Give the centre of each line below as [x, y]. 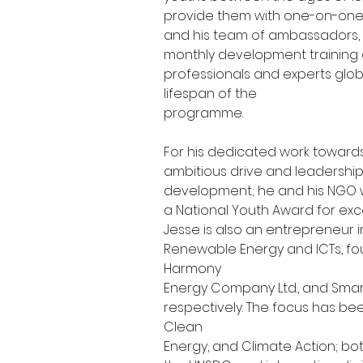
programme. [204, 113]
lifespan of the [211, 94]
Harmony [193, 269]
